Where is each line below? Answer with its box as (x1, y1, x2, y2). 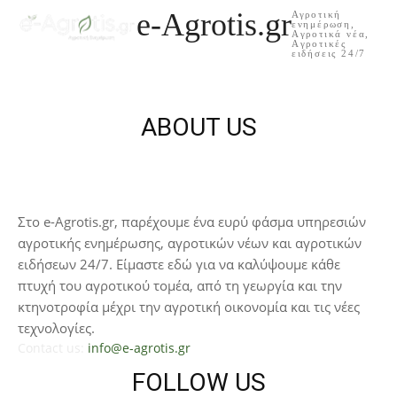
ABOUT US (140, 112, 257, 142)
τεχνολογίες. (18, 318, 95, 337)
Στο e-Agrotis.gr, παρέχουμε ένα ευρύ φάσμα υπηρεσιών (18, 212, 366, 230)
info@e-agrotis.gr (88, 339, 191, 356)
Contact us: (18, 339, 88, 356)
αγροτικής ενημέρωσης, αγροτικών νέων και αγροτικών (18, 233, 362, 252)
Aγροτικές (291, 37, 346, 49)
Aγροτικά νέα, (291, 27, 370, 39)
